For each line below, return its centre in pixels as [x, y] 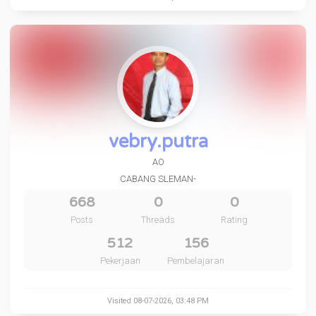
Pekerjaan [120, 261]
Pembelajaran [196, 261]
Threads [158, 220]
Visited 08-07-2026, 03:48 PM [158, 301]
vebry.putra [158, 141]
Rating [234, 220]
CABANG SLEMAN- [158, 179]
